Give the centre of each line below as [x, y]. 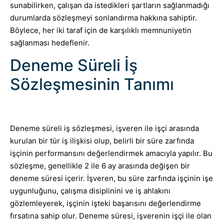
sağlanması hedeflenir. [50, 43]
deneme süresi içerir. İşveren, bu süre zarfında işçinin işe [111, 178]
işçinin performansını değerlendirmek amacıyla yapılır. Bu [111, 153]
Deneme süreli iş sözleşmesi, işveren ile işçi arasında [104, 128]
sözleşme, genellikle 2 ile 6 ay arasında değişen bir [100, 166]
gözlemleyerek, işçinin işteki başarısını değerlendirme [105, 203]
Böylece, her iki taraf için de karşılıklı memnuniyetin [101, 30]
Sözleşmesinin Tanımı [92, 84]
